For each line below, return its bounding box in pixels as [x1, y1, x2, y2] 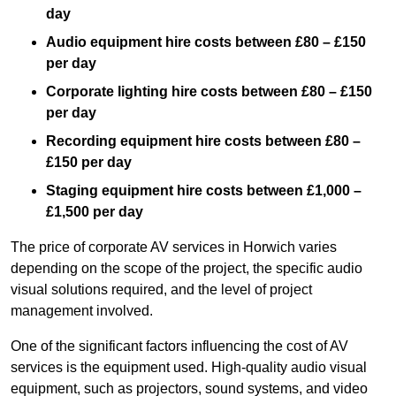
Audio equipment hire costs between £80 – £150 [46, 34, 366, 50]
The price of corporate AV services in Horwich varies [11, 240, 337, 255]
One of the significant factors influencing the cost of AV [11, 339, 348, 354]
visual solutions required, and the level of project [11, 282, 312, 298]
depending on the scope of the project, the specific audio [11, 261, 362, 277]
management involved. [11, 303, 153, 319]
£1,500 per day [46, 204, 143, 220]
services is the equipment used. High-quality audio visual [11, 360, 367, 376]
